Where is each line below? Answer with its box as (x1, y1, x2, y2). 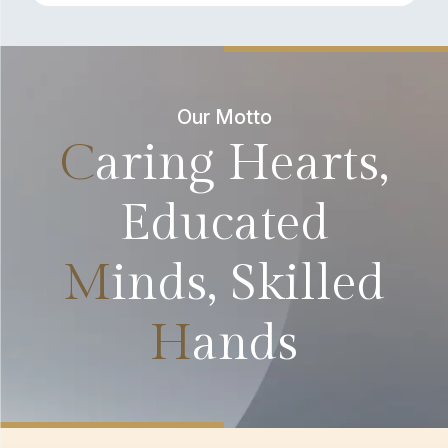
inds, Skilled (111, 254, 385, 313)
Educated (119, 194, 329, 253)
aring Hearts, (94, 134, 389, 193)
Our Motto (176, 105, 272, 129)
